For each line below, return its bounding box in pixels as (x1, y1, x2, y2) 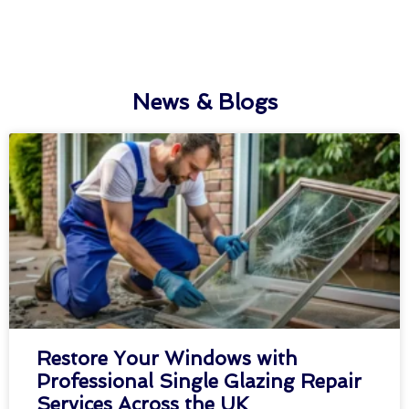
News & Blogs (131, 89, 278, 116)
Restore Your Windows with (37, 347, 298, 371)
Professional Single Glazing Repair (37, 370, 362, 393)
